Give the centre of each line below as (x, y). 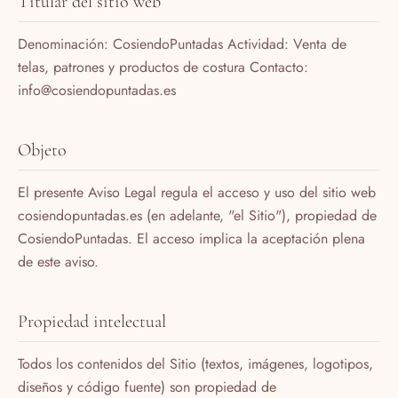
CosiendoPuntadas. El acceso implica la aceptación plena (191, 238)
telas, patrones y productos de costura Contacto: (163, 67)
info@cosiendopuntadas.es (97, 90)
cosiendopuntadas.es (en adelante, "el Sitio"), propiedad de (197, 215)
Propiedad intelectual (92, 321)
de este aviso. (58, 261)
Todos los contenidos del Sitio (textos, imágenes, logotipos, (195, 363)
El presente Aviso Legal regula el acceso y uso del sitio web (197, 192)
